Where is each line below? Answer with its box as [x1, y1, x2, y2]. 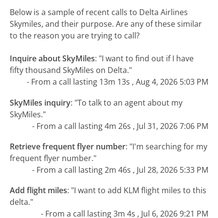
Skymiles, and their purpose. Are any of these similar [10, 18, 202, 30]
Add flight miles [10, 185, 68, 196]
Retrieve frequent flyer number [10, 141, 126, 152]
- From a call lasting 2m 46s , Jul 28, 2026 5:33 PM [32, 164, 208, 176]
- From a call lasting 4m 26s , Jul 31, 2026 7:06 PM [32, 120, 208, 131]
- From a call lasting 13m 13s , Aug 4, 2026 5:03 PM [26, 76, 208, 88]
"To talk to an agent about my [74, 97, 183, 108]
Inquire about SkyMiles [10, 53, 95, 64]
